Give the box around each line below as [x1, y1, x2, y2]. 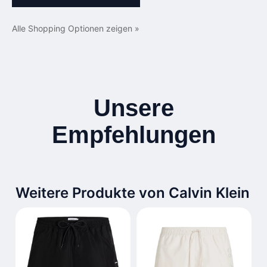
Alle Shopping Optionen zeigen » [12, 23, 139, 33]
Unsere [93, 95, 174, 122]
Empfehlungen [51, 122, 216, 148]
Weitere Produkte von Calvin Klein [15, 184, 250, 202]
